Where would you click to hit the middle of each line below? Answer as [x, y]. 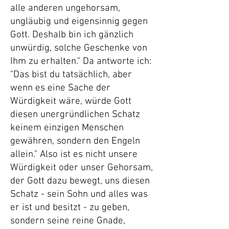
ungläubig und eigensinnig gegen [79, 22]
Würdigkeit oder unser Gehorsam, [82, 168]
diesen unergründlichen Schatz [75, 115]
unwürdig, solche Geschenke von [79, 48]
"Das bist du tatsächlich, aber [71, 75]
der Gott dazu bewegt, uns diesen [80, 181]
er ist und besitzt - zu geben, [70, 208]
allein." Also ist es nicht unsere [74, 155]
